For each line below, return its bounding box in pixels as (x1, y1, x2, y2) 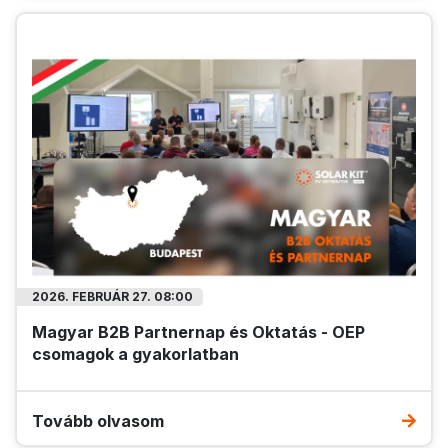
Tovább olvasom (32, 410, 164, 431)
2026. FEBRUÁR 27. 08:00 (32, 288, 193, 304)
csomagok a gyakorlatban (32, 343, 239, 364)
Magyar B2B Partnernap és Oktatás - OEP (32, 321, 365, 342)
